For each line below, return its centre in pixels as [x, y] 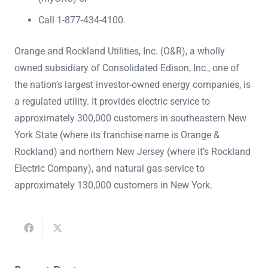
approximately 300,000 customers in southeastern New [130, 118]
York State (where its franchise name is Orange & [117, 135]
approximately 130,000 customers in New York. [113, 185]
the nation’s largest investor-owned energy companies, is [133, 84]
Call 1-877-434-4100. [82, 20]
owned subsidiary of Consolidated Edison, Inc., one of [127, 68]
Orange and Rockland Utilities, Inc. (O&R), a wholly [120, 51]
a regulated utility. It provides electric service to [112, 101]
